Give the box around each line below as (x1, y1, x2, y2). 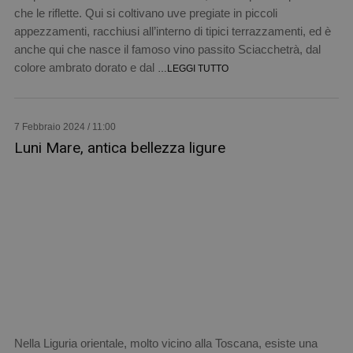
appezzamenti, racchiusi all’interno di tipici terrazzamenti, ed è (13, 24, 331, 39)
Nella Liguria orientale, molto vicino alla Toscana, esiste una (13, 336, 318, 351)
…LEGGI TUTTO (157, 63, 229, 75)
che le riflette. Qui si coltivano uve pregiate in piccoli (13, 6, 277, 20)
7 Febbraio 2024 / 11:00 (13, 121, 116, 133)
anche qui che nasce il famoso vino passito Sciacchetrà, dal (13, 43, 321, 57)
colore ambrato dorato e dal (13, 61, 158, 75)
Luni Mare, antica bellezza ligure (13, 139, 225, 158)
